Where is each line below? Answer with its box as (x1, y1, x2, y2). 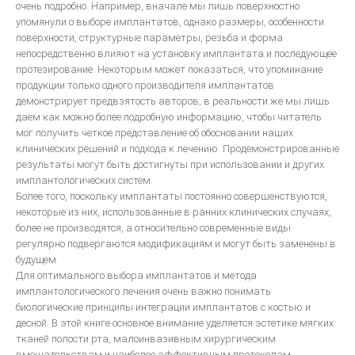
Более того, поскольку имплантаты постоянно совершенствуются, (16, 190, 327, 202)
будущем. (16, 254, 59, 265)
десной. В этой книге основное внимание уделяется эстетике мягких (16, 317, 334, 329)
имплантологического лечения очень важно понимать (16, 285, 271, 297)
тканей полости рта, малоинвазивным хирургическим (16, 333, 276, 345)
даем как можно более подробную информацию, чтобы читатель (16, 111, 322, 123)
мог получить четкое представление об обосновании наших (16, 127, 293, 139)
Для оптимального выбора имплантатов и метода (16, 269, 257, 281)
